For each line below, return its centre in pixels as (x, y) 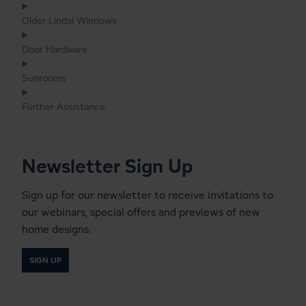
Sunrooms (44, 78)
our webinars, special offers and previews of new (141, 212)
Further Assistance (64, 107)
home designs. (57, 229)
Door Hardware (55, 49)
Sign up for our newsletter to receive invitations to (148, 195)
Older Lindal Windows (70, 20)
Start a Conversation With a (144, 283)
